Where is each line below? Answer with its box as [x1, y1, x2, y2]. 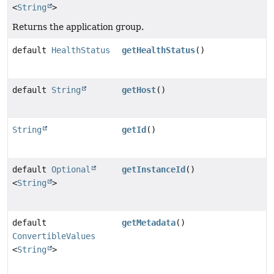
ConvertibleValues [12, 231, 95, 242]
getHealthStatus [122, 45, 196, 56]
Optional [51, 165, 91, 175]
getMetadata [122, 218, 176, 228]
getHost [122, 85, 157, 95]
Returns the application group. [12, 22, 144, 32]
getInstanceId [122, 165, 186, 175]
